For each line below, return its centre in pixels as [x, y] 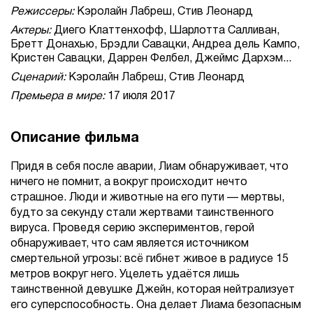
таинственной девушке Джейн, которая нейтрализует [153, 290]
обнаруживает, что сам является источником [130, 244]
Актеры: [31, 31]
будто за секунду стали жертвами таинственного [142, 213]
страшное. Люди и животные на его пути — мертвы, [147, 198]
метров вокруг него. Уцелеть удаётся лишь [125, 275]
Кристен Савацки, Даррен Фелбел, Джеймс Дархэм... [151, 59]
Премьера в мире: [58, 97]
